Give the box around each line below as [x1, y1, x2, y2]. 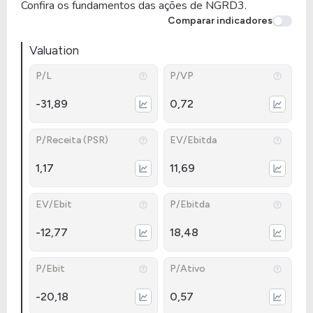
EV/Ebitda [170, 134, 217, 146]
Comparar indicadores [168, 15, 272, 27]
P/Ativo [170, 263, 205, 275]
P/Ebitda [170, 198, 210, 210]
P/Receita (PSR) [36, 134, 108, 146]
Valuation [29, 43, 79, 57]
